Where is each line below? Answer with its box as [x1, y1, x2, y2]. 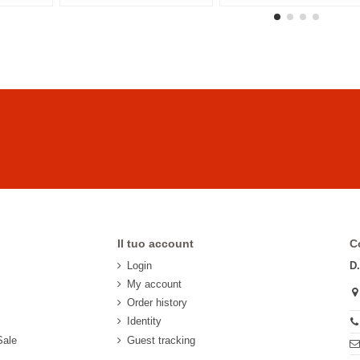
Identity [126, 315, 162, 328]
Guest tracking [126, 333, 195, 346]
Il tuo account [117, 236, 194, 250]
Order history [126, 297, 187, 309]
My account [126, 278, 182, 291]
